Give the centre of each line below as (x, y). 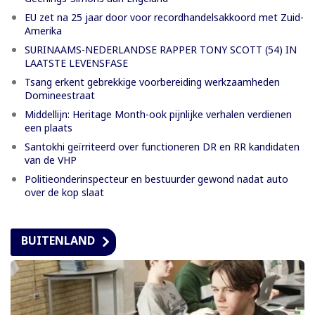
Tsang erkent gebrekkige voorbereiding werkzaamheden (152, 82)
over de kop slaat (64, 192)
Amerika (43, 30)
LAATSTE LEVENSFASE (76, 63)
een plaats (49, 127)
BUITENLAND (58, 240)
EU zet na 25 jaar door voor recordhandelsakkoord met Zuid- (164, 17)
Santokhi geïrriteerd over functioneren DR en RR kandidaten (162, 146)
